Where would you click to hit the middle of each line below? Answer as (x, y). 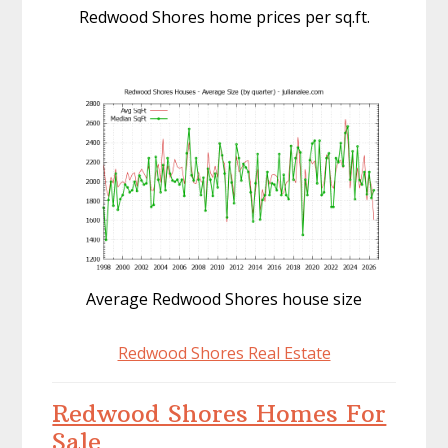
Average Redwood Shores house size (224, 298)
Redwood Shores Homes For (219, 412)
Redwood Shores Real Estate (224, 352)
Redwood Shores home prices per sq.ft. (224, 16)
